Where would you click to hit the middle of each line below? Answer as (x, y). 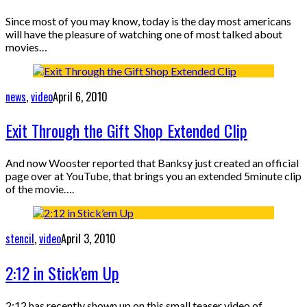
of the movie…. (40, 189)
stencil (20, 239)
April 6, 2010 (80, 96)
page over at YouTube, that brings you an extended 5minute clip (153, 176)
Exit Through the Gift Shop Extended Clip (126, 131)
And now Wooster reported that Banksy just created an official (152, 163)
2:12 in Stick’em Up (62, 273)
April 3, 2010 (88, 239)
